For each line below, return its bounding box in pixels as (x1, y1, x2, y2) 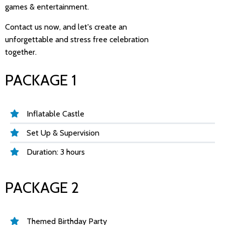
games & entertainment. (5, 2, 89, 12)
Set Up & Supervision (27, 128, 99, 138)
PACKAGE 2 (5, 178, 79, 197)
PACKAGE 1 (5, 70, 76, 89)
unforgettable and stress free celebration (5, 34, 149, 44)
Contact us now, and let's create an (5, 22, 127, 32)
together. (5, 47, 41, 57)
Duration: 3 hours (27, 147, 85, 157)
